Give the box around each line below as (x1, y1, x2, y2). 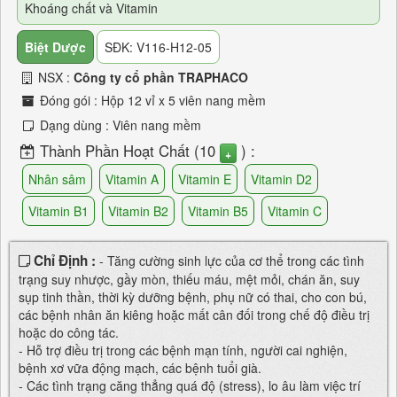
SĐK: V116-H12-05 (105, 38, 212, 56)
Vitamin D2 (251, 169, 312, 188)
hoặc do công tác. (19, 323, 119, 341)
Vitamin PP (28, 233, 90, 252)
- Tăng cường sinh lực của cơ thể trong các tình (99, 252, 364, 269)
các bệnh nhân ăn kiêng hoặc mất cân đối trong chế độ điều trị (19, 306, 370, 323)
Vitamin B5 (188, 201, 248, 220)
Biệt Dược (25, 38, 86, 56)
